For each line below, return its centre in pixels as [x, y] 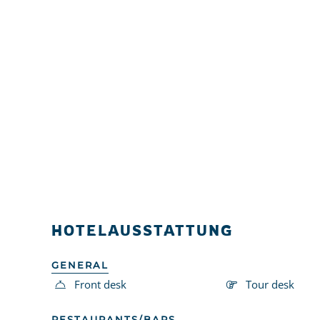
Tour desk [270, 284]
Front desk [100, 284]
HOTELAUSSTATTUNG [142, 230]
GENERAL [80, 265]
